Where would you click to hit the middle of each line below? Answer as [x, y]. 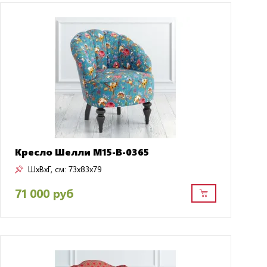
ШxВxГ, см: [47, 169]
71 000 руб [44, 193]
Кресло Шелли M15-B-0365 [82, 151]
